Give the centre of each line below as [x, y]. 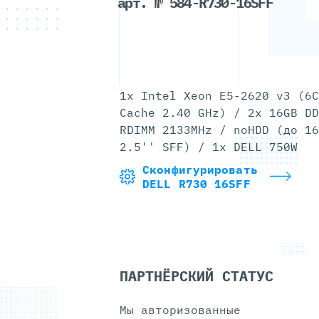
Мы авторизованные [180, 310]
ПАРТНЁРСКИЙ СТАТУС [197, 276]
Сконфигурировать [200, 169]
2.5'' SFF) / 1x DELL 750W [209, 147]
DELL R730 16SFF [197, 184]
